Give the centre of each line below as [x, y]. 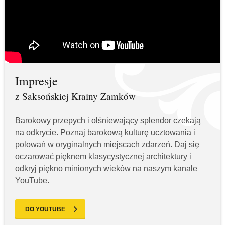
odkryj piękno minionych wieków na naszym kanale [106, 169]
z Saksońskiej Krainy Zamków [75, 96]
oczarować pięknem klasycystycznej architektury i [103, 157]
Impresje [36, 81]
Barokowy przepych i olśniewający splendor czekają [108, 121]
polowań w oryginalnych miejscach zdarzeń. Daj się [107, 145]
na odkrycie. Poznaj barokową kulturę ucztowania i [105, 133]
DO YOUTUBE [45, 210]
